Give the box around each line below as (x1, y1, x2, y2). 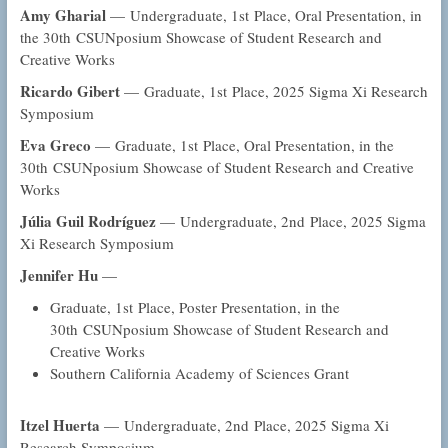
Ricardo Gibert (19, 80, 120, 103)
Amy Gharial (19, 4, 110, 27)
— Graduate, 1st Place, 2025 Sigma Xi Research (119, 81, 428, 102)
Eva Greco (19, 134, 91, 157)
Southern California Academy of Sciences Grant (49, 363, 349, 384)
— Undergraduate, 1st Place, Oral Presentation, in (109, 5, 422, 26)
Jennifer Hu (19, 264, 98, 287)
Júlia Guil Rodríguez (19, 210, 156, 233)
